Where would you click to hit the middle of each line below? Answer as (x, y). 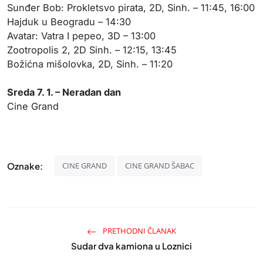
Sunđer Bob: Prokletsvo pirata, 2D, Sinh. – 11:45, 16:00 (131, 8)
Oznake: (25, 166)
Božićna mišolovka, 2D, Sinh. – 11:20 (90, 64)
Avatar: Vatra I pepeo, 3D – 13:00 (81, 36)
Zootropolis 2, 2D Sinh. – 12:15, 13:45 (92, 50)
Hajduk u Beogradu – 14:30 (69, 22)
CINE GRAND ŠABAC (160, 166)
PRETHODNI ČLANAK (139, 231)
